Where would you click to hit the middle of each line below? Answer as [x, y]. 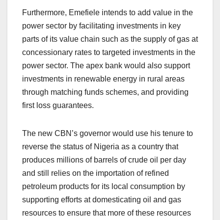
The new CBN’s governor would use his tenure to [108, 134]
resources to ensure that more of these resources [107, 213]
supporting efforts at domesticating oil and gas [102, 200]
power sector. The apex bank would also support [106, 66]
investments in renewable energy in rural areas [103, 79]
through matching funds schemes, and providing [105, 92]
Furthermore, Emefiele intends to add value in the [108, 13]
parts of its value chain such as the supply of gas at [110, 39]
